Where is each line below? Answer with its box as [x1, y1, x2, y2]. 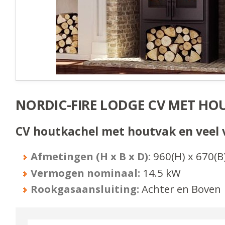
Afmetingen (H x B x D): [31, 149, 151, 164]
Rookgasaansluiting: [31, 182, 140, 196]
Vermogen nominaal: [31, 165, 141, 180]
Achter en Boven [142, 182, 221, 196]
